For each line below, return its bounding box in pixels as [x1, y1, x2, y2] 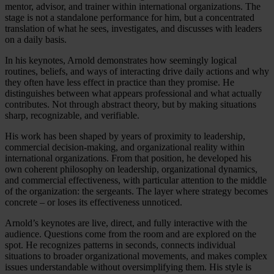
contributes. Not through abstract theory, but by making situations [5, 98, 256, 109]
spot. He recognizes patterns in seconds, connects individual [5, 239, 235, 250]
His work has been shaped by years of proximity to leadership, [5, 130, 245, 141]
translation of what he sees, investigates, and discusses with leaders [5, 23, 262, 34]
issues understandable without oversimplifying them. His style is [5, 261, 251, 272]
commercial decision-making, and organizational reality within [5, 141, 245, 152]
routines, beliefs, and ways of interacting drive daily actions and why [5, 65, 269, 76]
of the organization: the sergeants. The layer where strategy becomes [5, 185, 268, 196]
